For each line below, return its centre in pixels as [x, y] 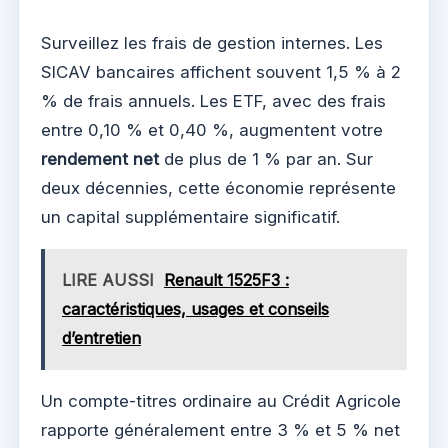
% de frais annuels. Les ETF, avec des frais [213, 100]
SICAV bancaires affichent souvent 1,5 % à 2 [221, 71]
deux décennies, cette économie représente [218, 187]
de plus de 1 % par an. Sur [266, 158]
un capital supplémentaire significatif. [190, 216]
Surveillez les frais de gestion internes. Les [212, 42]
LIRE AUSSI [107, 279]
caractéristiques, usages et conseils [195, 308]
